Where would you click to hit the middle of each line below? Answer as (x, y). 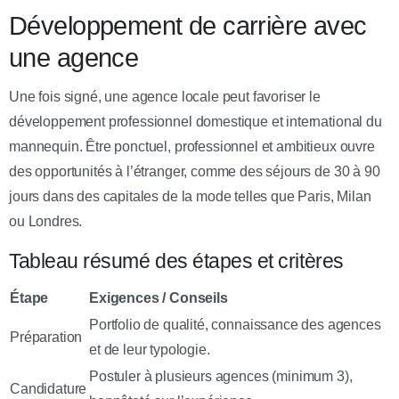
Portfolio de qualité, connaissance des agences (235, 324)
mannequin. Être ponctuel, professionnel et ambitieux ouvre (192, 146)
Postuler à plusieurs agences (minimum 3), (221, 376)
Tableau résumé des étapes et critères (176, 261)
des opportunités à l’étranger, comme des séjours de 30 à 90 (195, 171)
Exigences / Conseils (159, 297)
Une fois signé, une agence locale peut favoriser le (165, 96)
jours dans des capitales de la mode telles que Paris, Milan (190, 196)
